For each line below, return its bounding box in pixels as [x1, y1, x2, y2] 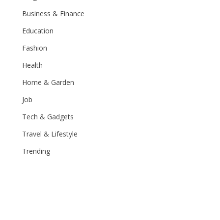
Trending [22, 146, 51, 156]
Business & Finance [22, 9, 85, 18]
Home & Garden [22, 78, 75, 87]
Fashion [22, 43, 48, 53]
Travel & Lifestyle [22, 129, 78, 138]
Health [22, 60, 43, 70]
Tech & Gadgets [22, 112, 74, 121]
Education [22, 26, 54, 35]
